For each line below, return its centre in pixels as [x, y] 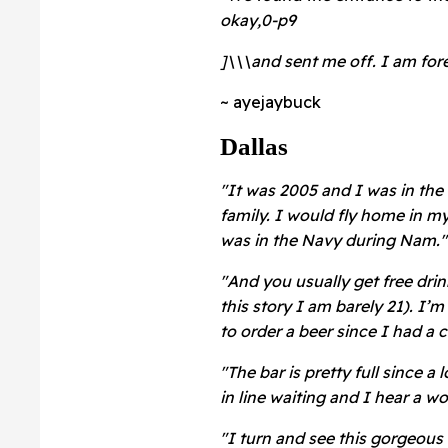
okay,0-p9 [258, 19]
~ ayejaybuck [270, 101]
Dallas [254, 146]
